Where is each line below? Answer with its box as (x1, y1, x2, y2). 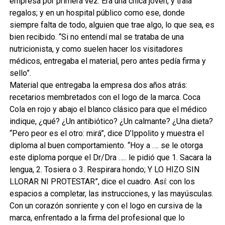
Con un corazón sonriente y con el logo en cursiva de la (9, 200, 202, 210)
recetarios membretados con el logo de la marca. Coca (9, 92, 200, 102)
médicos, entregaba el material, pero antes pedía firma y (9, 56, 206, 66)
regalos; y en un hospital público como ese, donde (9, 8, 185, 18)
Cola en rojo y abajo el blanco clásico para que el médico (9, 104, 207, 114)
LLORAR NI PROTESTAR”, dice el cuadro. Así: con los (9, 176, 195, 186)
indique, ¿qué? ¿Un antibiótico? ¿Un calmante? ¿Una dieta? (9, 116, 213, 126)
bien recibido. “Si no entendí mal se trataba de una (9, 32, 184, 42)
